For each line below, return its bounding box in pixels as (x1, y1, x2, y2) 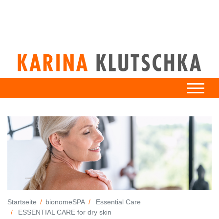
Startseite (7, 197, 37, 206)
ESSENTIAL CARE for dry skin (16, 208, 111, 216)
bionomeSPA (45, 197, 85, 206)
